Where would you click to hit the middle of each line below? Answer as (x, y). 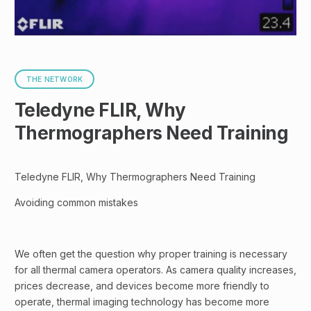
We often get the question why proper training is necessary (151, 254)
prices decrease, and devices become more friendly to (142, 286)
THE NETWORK (55, 79)
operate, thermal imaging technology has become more (142, 302)
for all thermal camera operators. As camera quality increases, (155, 270)
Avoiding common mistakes (76, 203)
